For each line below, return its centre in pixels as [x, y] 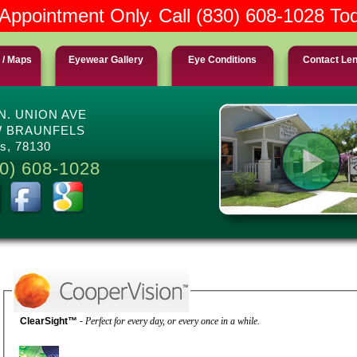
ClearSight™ [50, 322]
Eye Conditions [222, 60]
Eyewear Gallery [106, 60]
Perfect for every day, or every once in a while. [205, 322]
